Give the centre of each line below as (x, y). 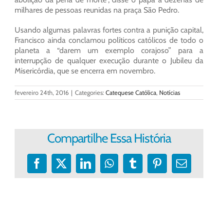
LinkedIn (104, 168)
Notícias (170, 93)
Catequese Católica (131, 93)
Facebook (57, 168)
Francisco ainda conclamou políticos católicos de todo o (109, 40)
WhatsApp (131, 168)
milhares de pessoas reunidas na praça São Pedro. (97, 10)
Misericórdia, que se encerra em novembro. (85, 71)
